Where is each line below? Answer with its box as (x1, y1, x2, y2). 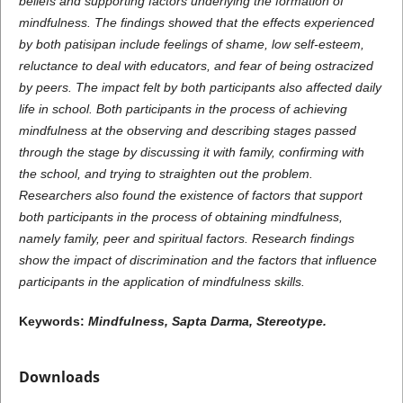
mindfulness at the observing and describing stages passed (18, 123, 356, 139)
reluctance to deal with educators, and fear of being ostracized (18, 58, 373, 74)
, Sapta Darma (164, 314, 249, 329)
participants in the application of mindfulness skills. (18, 274, 305, 290)
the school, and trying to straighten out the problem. (18, 166, 313, 182)
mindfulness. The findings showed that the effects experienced (18, 15, 374, 31)
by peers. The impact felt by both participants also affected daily (18, 80, 381, 95)
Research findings (251, 231, 354, 246)
